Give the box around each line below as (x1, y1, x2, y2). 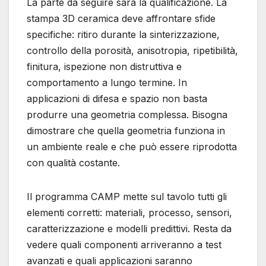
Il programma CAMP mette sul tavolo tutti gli (27, 191, 227, 203)
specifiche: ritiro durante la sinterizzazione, (27, 28, 220, 41)
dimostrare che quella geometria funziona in (27, 125, 225, 137)
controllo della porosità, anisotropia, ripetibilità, (27, 45, 238, 57)
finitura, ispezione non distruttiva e (27, 61, 182, 73)
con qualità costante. (27, 157, 120, 169)
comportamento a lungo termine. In (27, 77, 187, 89)
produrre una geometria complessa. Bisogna (27, 109, 227, 121)
